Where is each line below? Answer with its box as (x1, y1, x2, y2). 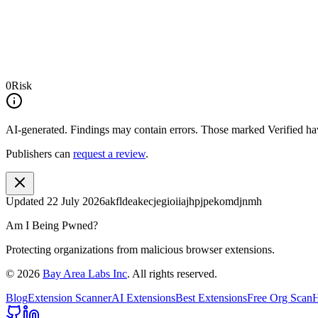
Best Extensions (175, 291, 247, 304)
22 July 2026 (47, 194, 105, 207)
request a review (73, 147, 146, 160)
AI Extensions (111, 291, 175, 304)
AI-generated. (6, 123, 67, 136)
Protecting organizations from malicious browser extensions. (6, 243, 275, 256)
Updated (6, 194, 47, 207)
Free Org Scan (247, 291, 312, 304)
